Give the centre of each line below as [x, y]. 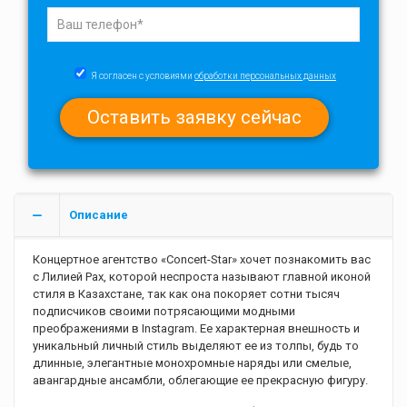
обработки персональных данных [265, 75]
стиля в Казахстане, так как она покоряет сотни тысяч [186, 294]
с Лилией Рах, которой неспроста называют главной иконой [202, 277]
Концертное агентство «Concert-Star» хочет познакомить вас [202, 260]
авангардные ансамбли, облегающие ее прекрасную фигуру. [200, 381]
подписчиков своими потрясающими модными [164, 312]
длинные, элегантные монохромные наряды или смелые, [192, 363]
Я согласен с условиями [143, 75]
